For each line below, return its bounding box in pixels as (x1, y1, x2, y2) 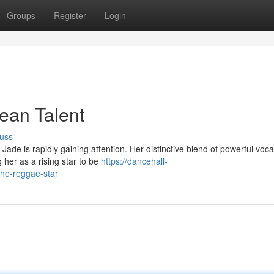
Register (54, 9, 86, 21)
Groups (7, 9, 35, 21)
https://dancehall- (101, 155, 168, 167)
